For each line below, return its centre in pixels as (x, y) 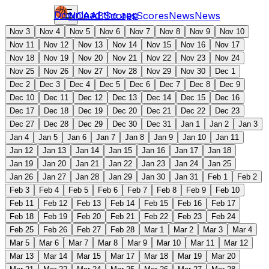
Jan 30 (153, 177)
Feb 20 (89, 216)
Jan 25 (219, 164)
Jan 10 (194, 137)
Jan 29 (120, 177)
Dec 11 (56, 98)
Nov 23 (193, 58)
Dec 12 (90, 98)
